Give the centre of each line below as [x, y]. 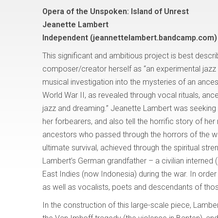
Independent [66, 38]
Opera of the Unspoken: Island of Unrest [116, 11]
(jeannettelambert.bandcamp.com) [154, 38]
